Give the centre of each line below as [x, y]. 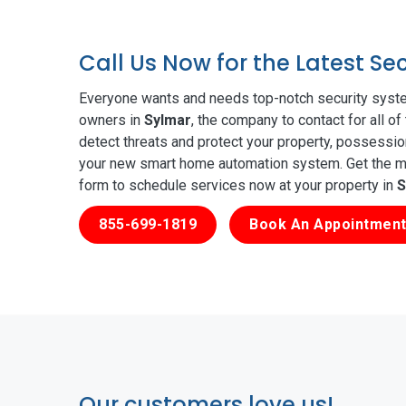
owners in [111, 120]
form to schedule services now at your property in [238, 185]
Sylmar [168, 120]
